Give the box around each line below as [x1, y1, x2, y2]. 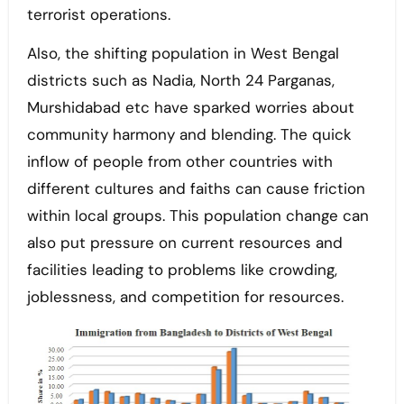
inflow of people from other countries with [26, 151, 333, 172]
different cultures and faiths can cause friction [26, 179, 365, 199]
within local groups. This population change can [26, 206, 369, 226]
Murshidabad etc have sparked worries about [26, 97, 354, 118]
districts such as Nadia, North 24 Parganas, [26, 70, 335, 91]
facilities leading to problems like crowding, [26, 260, 337, 280]
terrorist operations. [26, 5, 170, 25]
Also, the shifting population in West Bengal [26, 43, 339, 64]
